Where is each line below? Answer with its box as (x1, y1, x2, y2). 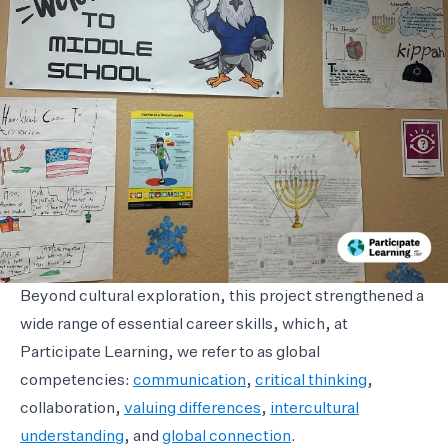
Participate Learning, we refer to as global (20, 345, 320, 362)
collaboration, (20, 401, 124, 418)
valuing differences (124, 401, 261, 418)
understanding (20, 429, 124, 446)
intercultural (270, 401, 359, 418)
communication (133, 373, 246, 390)
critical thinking (255, 373, 367, 390)
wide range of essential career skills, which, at (20, 317, 348, 334)
